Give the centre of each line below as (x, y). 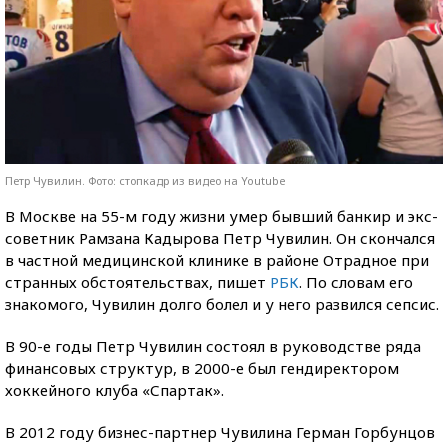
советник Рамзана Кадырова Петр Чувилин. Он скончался (220, 237)
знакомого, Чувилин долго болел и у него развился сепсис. (222, 303)
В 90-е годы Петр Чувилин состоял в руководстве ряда (213, 345)
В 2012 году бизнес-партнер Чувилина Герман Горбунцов (220, 431)
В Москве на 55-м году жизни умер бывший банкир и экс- (221, 215)
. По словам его (356, 281)
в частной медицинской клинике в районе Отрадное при (217, 259)
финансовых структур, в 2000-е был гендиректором (202, 367)
